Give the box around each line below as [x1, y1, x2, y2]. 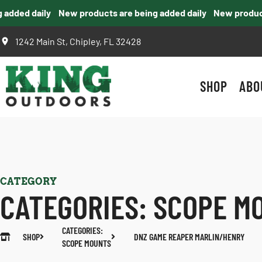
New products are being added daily [48, 7, 196, 18]
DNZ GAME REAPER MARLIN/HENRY [133, 231, 244, 242]
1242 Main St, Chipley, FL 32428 [15, 35, 142, 47]
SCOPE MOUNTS [62, 237, 111, 249]
